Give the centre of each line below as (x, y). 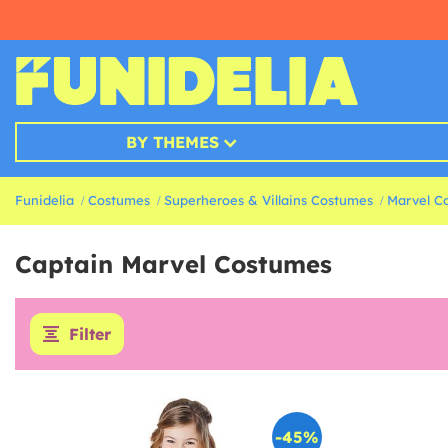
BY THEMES (172, 142)
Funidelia (44, 200)
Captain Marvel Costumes (173, 264)
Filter (90, 334)
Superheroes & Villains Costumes (268, 200)
